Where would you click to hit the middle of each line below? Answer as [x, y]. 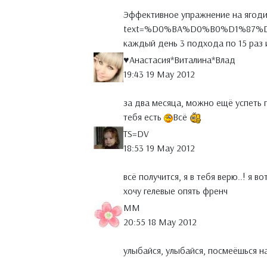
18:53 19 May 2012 [159, 148]
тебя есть [144, 117]
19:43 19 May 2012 [159, 74]
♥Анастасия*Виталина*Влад [179, 60]
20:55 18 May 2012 [160, 222]
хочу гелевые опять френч [176, 191]
